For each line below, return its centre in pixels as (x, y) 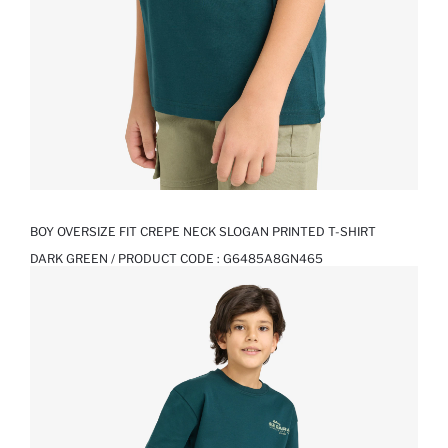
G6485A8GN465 (273, 259)
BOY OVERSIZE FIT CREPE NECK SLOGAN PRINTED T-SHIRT (203, 232)
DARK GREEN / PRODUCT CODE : (126, 259)
